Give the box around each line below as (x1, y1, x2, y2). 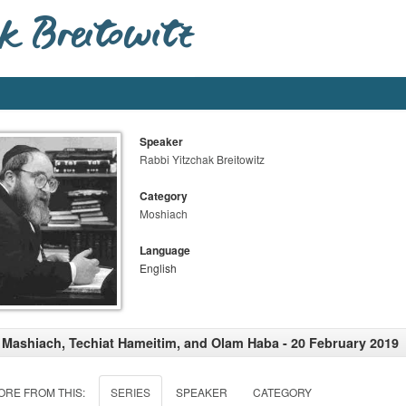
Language (140, 242, 190, 258)
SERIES (111, 383, 150, 400)
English (140, 260, 177, 275)
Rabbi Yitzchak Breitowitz (140, 151, 265, 167)
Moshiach (140, 206, 188, 221)
